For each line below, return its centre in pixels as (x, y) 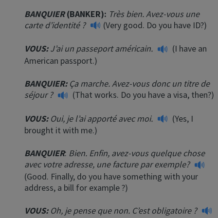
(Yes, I (182, 118)
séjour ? (40, 94)
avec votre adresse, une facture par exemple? (108, 164)
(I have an (189, 49)
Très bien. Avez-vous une (154, 14)
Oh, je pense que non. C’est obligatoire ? (125, 210)
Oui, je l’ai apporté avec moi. (102, 118)
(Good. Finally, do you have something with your (111, 176)
